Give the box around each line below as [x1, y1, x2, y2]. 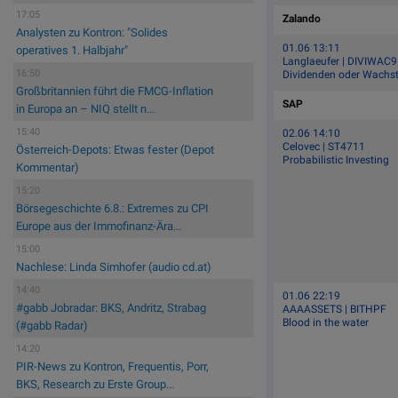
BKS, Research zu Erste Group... [16, 378, 174, 392]
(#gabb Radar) [16, 319, 88, 333]
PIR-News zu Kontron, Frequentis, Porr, [16, 360, 209, 374]
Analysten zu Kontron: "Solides [16, 26, 168, 40]
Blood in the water [283, 315, 370, 329]
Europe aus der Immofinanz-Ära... [16, 219, 181, 234]
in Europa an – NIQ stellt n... [16, 102, 155, 116]
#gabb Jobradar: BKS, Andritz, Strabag [16, 301, 206, 315]
